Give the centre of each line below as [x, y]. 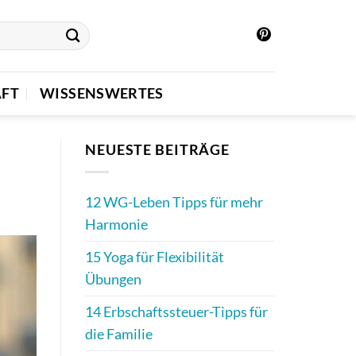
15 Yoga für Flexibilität [155, 257]
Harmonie [116, 225]
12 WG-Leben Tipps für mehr [174, 203]
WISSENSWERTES [102, 93]
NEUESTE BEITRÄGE [158, 150]
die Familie [119, 335]
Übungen [113, 280]
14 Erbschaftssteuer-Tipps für [176, 312]
